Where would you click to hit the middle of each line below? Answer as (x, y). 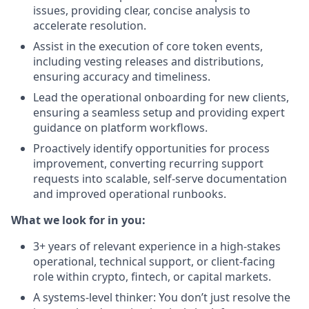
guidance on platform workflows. (120, 128)
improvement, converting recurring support (148, 163)
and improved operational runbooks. (130, 194)
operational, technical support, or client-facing (154, 261)
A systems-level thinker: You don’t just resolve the (162, 297)
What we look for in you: (78, 220)
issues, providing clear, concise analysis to (142, 10)
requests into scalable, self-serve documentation (160, 179)
